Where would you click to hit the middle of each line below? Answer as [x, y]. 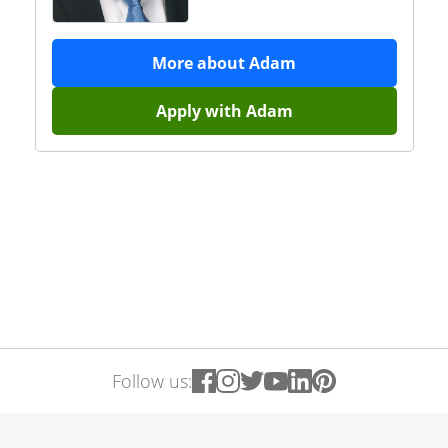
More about [200, 63]
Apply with [200, 111]
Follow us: [152, 381]
